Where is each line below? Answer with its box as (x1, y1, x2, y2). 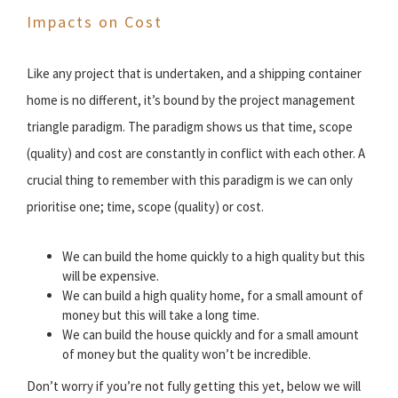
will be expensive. (62, 267, 159, 284)
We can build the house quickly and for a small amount (62, 325, 359, 343)
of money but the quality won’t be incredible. (62, 345, 311, 362)
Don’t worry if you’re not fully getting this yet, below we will (27, 377, 361, 394)
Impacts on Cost (27, 11, 163, 32)
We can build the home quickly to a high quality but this (62, 247, 365, 265)
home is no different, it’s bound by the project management (27, 91, 355, 108)
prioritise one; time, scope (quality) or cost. (27, 197, 264, 215)
